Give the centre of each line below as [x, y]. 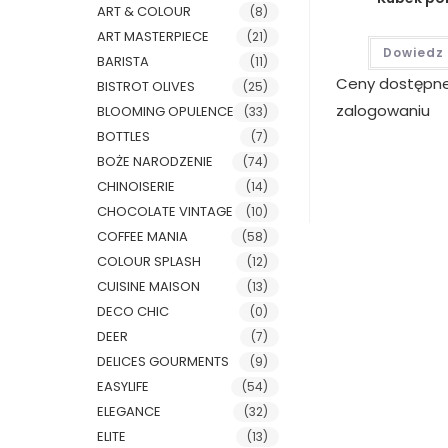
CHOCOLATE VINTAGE [165, 211]
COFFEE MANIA [143, 236]
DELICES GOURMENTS [163, 361]
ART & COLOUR [144, 11]
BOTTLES [124, 136]
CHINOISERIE [136, 186]
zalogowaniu [383, 111]
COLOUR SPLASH [149, 261]
